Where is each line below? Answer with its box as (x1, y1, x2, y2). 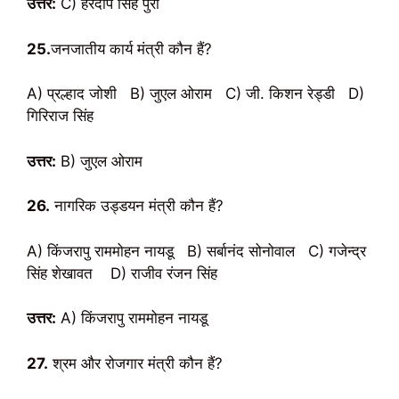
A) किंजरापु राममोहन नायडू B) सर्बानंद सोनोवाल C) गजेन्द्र (27, 241, 366, 260)
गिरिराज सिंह (27, 107, 94, 125)
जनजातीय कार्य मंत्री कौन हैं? (51, 39, 212, 58)
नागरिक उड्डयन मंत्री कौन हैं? (50, 197, 224, 215)
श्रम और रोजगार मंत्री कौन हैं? (48, 354, 223, 372)
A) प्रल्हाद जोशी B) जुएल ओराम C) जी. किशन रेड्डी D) (27, 85, 364, 102)
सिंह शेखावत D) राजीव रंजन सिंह (27, 264, 217, 282)
